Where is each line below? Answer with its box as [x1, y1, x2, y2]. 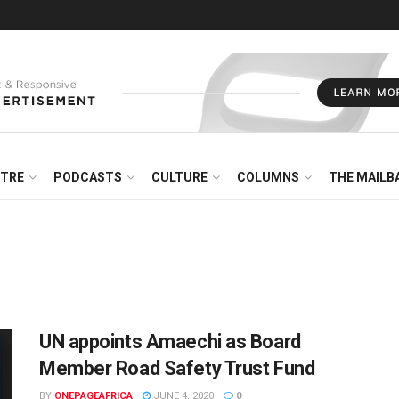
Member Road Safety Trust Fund [39, 357, 315, 379]
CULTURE [151, 170, 208, 184]
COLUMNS [237, 170, 299, 184]
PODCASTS [53, 170, 122, 184]
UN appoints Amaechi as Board [39, 330, 301, 353]
